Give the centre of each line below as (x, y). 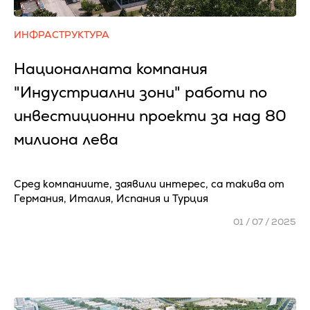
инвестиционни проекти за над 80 (150, 116)
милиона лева (66, 139)
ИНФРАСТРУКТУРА (62, 35)
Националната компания (111, 69)
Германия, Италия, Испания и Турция (111, 198)
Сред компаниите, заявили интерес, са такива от (149, 184)
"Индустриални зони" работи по (140, 92)
